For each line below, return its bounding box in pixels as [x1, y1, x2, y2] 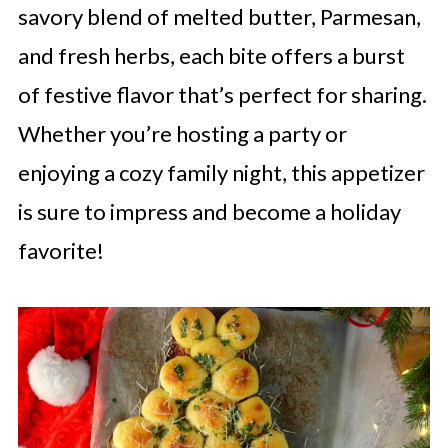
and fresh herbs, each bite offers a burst [17, 42, 405, 69]
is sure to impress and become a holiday [17, 198, 401, 225]
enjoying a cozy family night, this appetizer [17, 159, 425, 186]
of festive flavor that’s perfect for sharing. [17, 81, 427, 108]
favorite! [17, 237, 104, 264]
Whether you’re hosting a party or [17, 120, 347, 147]
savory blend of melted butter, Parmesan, [17, 3, 421, 30]
